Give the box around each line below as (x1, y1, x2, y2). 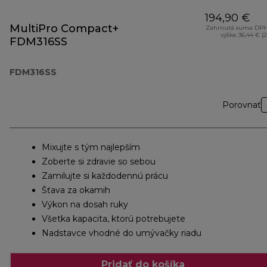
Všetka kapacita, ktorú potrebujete (42, 213, 185, 225)
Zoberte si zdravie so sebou (42, 156, 156, 167)
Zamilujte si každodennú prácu (42, 170, 168, 182)
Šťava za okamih (42, 185, 110, 196)
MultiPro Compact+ (10, 22, 119, 36)
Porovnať (222, 100, 261, 111)
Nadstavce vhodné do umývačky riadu (42, 228, 201, 239)
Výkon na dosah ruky (42, 199, 128, 210)
